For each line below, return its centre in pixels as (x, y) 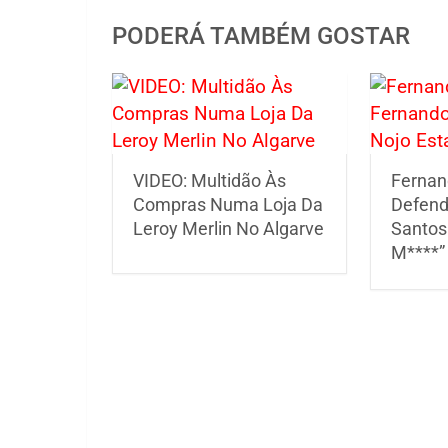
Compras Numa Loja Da (228, 204)
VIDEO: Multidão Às (209, 180)
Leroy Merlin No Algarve (228, 228)
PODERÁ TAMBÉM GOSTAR (261, 36)
